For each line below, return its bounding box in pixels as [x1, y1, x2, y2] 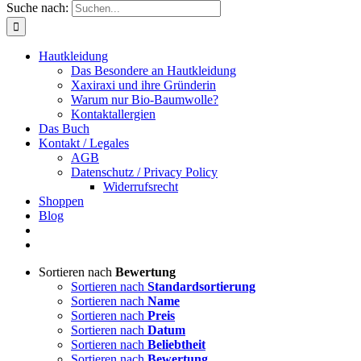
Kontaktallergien [71, 107, 156, 121]
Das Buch [39, 122, 89, 135]
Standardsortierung [147, 280, 255, 293]
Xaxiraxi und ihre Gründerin [71, 78, 216, 92]
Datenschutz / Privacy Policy [71, 165, 218, 179]
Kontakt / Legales [39, 136, 129, 150]
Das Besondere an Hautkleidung [71, 64, 236, 77]
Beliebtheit [147, 338, 205, 351]
